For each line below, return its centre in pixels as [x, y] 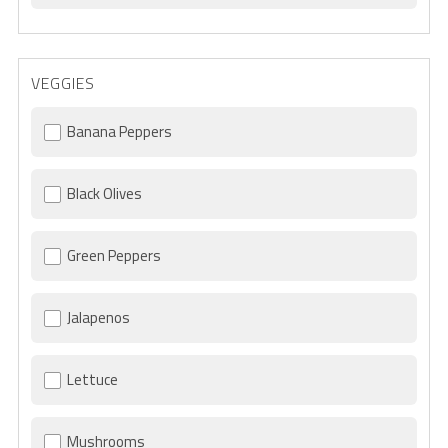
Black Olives [104, 194]
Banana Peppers [119, 132]
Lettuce [92, 380]
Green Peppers [113, 256]
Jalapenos [98, 318]
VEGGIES [62, 83]
